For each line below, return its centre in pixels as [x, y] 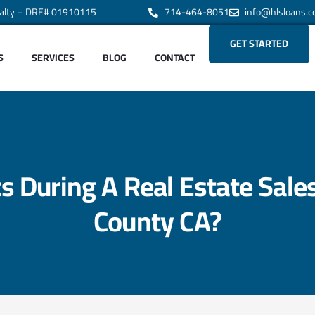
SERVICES [53, 58]
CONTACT [175, 58]
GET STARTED [259, 44]
